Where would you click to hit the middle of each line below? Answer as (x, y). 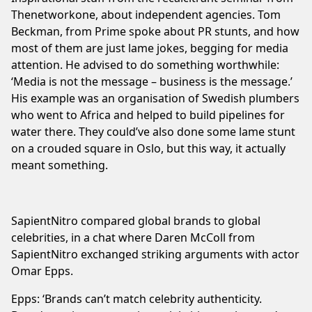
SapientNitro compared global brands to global (136, 220)
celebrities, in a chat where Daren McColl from (133, 237)
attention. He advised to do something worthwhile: (145, 64)
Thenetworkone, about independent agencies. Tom (146, 14)
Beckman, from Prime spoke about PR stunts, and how (155, 31)
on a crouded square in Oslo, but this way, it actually (148, 148)
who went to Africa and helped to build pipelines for (148, 115)
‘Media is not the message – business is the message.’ (152, 81)
